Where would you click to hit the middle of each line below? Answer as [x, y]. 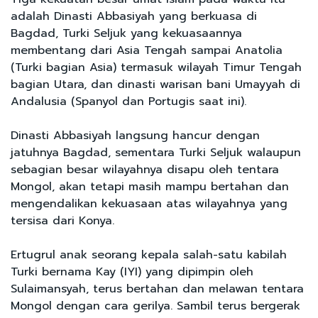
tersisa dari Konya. [62, 220]
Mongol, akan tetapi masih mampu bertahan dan [150, 186]
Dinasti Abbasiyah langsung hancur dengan [135, 135]
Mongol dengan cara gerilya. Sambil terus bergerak [155, 306]
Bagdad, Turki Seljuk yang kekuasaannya [126, 33]
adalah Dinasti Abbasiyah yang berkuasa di [134, 16]
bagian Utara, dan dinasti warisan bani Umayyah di [155, 84]
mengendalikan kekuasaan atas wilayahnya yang [149, 203]
